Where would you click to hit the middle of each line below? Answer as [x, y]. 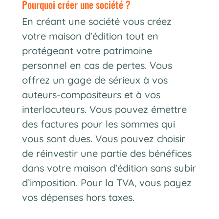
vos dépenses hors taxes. [78, 197]
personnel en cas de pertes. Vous [97, 66]
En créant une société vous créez [97, 22]
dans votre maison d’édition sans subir [109, 168]
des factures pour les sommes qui [98, 124]
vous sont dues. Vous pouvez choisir [103, 139]
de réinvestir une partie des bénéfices [107, 153]
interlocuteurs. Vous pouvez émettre [104, 109]
